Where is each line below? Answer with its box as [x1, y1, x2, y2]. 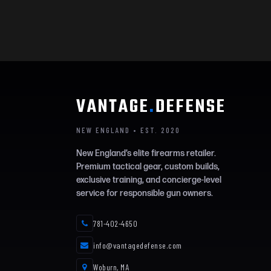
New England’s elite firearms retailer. [76, 148, 216, 158]
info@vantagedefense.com [93, 240, 182, 250]
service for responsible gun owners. [76, 188, 213, 198]
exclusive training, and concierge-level [76, 175, 221, 185]
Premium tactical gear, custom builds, [76, 162, 220, 172]
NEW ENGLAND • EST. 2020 [76, 125, 180, 135]
